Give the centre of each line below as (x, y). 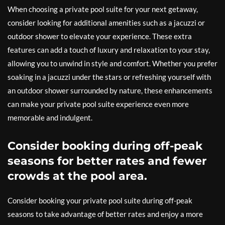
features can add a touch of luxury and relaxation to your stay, (109, 50)
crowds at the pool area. (77, 176)
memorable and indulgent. (50, 118)
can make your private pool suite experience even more (98, 104)
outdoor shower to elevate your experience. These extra (100, 36)
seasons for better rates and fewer (107, 161)
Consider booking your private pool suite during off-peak (100, 200)
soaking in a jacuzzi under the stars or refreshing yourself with (109, 77)
